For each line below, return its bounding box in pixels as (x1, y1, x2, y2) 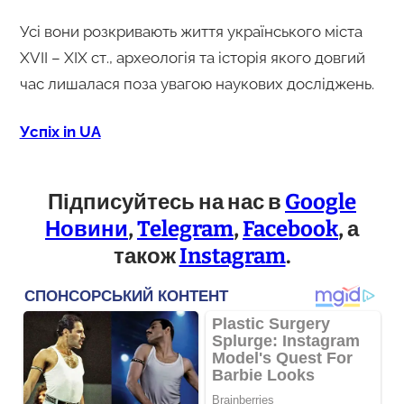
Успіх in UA (19, 122, 101, 141)
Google (285, 188, 356, 215)
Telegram (137, 216, 234, 242)
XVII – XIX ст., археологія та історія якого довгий (19, 48, 365, 67)
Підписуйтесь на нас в (48, 188, 285, 215)
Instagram (179, 243, 286, 269)
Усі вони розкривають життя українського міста (19, 22, 363, 41)
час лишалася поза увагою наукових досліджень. (19, 74, 374, 93)
